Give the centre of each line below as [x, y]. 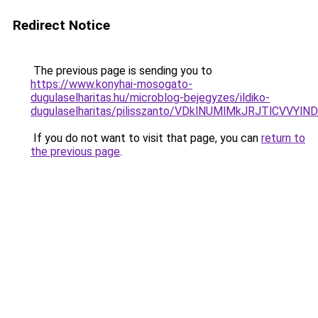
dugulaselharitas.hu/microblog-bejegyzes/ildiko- [150, 98]
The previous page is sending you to [121, 71]
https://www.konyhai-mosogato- [111, 84]
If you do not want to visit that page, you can [146, 138]
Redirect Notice [61, 25]
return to [283, 138]
